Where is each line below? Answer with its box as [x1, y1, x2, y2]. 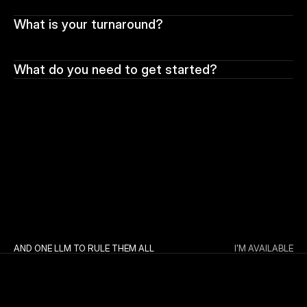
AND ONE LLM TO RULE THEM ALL [14, 243, 154, 254]
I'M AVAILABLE [234, 243, 293, 254]
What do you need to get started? [14, 62, 217, 78]
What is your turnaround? [14, 16, 163, 33]
